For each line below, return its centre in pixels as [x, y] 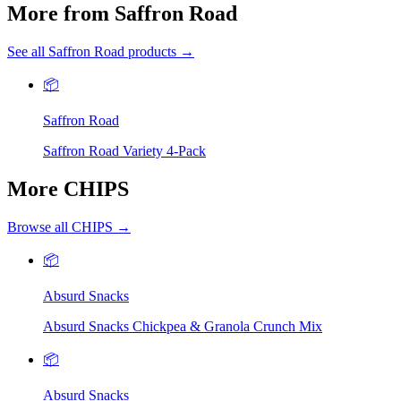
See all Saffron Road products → [101, 52]
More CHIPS [68, 189]
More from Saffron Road [122, 14]
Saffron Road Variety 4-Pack [124, 151]
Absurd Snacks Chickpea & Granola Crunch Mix [183, 327]
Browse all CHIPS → [69, 227]
